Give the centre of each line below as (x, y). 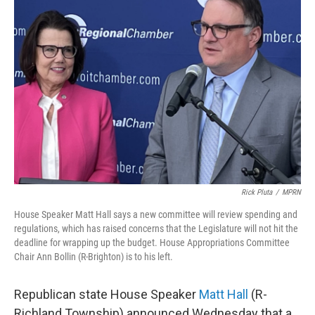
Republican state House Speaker (107, 294)
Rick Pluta (257, 192)
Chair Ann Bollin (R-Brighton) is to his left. (94, 257)
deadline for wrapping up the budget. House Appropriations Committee (152, 243)
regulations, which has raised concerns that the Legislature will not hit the (156, 229)
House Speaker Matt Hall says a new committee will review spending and (156, 214)
